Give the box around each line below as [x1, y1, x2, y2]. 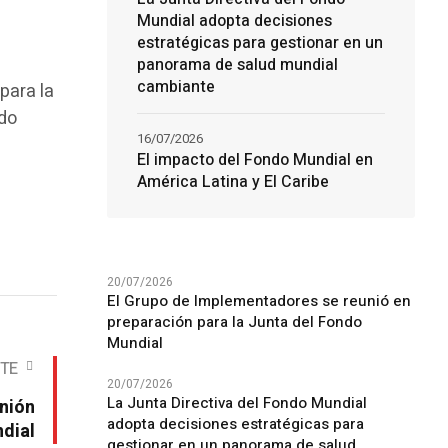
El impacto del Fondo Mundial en [136, 148, 373, 172]
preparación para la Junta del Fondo [106, 311, 362, 333]
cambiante [136, 75, 215, 99]
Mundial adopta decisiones [136, 9, 332, 33]
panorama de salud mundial [136, 53, 338, 77]
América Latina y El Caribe [136, 170, 329, 194]
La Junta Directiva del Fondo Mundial [106, 392, 367, 414]
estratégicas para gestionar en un [136, 31, 383, 55]
